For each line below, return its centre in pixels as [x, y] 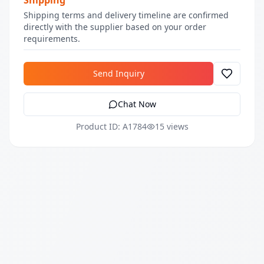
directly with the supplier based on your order [115, 27]
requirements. [52, 39]
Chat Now [137, 104]
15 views [171, 126]
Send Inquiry [118, 73]
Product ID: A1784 [111, 126]
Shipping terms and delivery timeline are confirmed [126, 15]
